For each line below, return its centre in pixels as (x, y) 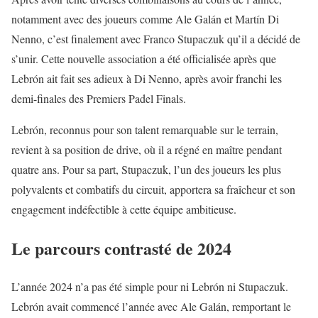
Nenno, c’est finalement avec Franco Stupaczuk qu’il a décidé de (156, 38)
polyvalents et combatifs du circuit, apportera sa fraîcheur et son (153, 189)
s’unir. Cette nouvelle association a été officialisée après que (144, 58)
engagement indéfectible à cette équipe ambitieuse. (124, 209)
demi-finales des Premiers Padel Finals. (99, 98)
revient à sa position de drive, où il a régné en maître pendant (147, 149)
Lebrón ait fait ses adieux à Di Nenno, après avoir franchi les (147, 78)
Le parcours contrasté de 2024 (121, 248)
